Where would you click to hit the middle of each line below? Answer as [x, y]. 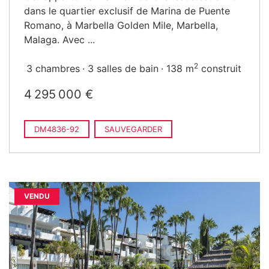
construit [220, 68]
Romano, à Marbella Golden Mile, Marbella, [121, 25]
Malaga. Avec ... [59, 40]
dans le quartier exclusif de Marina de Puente [127, 11]
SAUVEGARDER [133, 129]
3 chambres [53, 68]
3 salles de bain [123, 68]
